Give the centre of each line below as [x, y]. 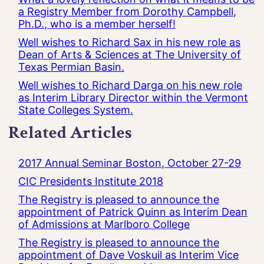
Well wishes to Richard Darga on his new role [131, 85]
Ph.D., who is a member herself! [97, 24]
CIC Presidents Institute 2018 [91, 181]
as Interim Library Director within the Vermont [133, 98]
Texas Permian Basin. [72, 67]
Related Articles [70, 133]
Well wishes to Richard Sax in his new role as [130, 42]
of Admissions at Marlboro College [104, 224]
